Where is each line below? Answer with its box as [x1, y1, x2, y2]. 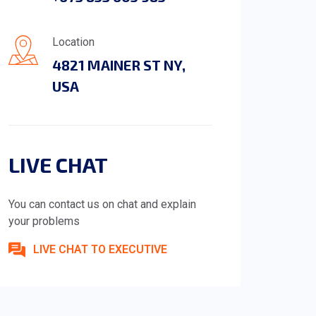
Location [52, 35, 95, 49]
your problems [8, 214, 80, 229]
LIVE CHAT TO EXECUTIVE [33, 243, 168, 257]
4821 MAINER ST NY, [52, 56, 186, 74]
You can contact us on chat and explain [8, 197, 197, 212]
